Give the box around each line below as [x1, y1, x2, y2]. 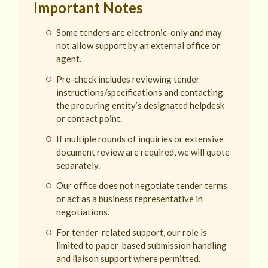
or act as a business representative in [56, 193, 203, 205]
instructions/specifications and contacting [56, 87, 224, 98]
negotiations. [56, 206, 110, 218]
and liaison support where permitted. [56, 253, 201, 264]
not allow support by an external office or [56, 40, 221, 51]
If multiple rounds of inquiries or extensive [56, 133, 224, 145]
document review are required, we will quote [56, 147, 230, 158]
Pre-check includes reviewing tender [56, 74, 200, 85]
